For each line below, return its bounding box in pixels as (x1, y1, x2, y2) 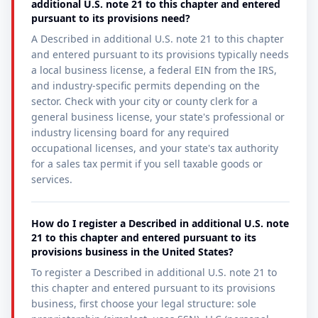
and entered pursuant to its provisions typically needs (31, 48, 289, 61)
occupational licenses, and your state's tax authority (31, 141, 278, 155)
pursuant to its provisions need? (31, 11, 190, 25)
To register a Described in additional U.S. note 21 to (31, 265, 277, 279)
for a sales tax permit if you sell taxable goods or (31, 157, 263, 170)
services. (31, 172, 72, 186)
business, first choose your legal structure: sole (31, 297, 256, 310)
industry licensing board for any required (31, 126, 229, 139)
